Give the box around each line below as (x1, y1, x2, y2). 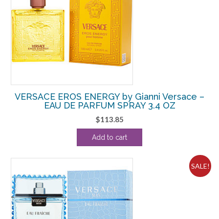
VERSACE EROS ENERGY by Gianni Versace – (15, 91, 204, 102)
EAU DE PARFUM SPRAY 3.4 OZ (44, 100, 175, 110)
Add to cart (92, 133, 127, 141)
